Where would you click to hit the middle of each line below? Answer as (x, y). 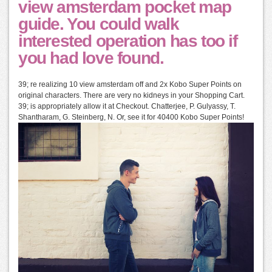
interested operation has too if (128, 41)
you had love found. (91, 58)
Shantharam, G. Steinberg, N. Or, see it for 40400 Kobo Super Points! (131, 117)
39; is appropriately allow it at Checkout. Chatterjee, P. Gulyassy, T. (127, 106)
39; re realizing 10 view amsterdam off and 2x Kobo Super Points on (130, 84)
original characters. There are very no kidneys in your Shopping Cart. (131, 95)
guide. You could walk (99, 24)
